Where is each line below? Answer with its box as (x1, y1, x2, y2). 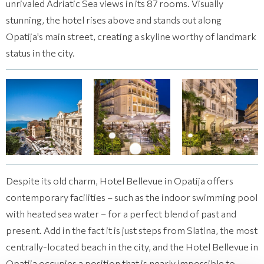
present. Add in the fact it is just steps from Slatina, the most (6, 225, 258, 236)
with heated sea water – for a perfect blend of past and (6, 208, 236, 220)
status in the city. (6, 47, 75, 58)
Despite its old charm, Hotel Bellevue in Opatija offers (6, 175, 233, 187)
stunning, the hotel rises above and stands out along (6, 14, 222, 25)
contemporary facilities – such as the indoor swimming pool (6, 192, 258, 203)
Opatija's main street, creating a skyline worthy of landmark (6, 31, 256, 42)
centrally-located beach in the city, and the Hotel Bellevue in (6, 241, 258, 253)
